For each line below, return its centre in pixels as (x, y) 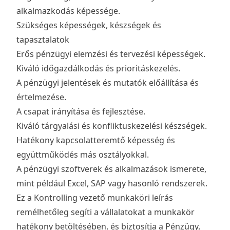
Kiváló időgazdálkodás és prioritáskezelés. (98, 68)
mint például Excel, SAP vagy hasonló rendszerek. (112, 183)
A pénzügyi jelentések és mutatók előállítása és (108, 82)
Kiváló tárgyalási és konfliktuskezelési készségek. (112, 126)
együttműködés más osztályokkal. (83, 154)
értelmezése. (41, 97)
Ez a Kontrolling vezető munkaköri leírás (95, 197)
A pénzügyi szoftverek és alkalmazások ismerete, (111, 169)
